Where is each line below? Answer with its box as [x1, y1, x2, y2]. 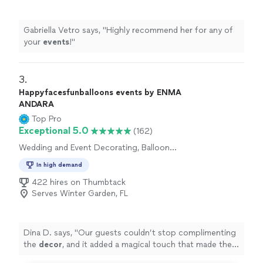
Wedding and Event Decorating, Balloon [19, 143, 170, 153]
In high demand [36, 161, 82, 169]
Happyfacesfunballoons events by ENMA [19, 87, 181, 98]
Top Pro [32, 114, 62, 124]
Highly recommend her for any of [106, 25, 233, 36]
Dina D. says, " [23, 228, 78, 238]
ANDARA [19, 99, 54, 110]
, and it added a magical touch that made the [62, 240, 232, 250]
